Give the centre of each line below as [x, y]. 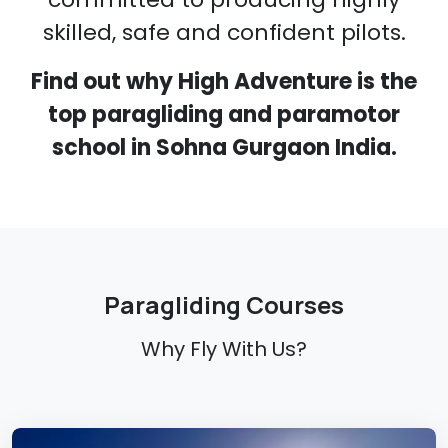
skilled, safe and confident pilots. [224, 33]
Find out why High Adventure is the [224, 82]
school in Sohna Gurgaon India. [224, 148]
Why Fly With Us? [224, 349]
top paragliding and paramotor [224, 115]
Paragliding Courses [224, 305]
